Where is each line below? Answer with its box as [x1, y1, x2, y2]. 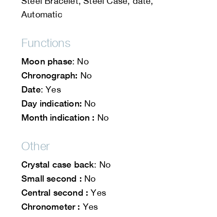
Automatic [21, 9, 62, 20]
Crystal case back [21, 159, 94, 170]
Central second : [21, 187, 89, 198]
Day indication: [21, 98, 82, 109]
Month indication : [21, 112, 95, 123]
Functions [21, 36, 71, 50]
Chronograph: [21, 70, 78, 81]
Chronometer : [21, 201, 80, 212]
